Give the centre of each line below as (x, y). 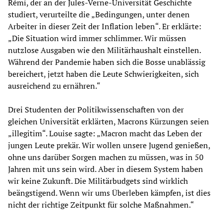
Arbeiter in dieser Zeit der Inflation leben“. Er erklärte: (105, 27)
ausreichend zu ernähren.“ (54, 86)
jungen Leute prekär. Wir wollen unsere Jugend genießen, (109, 145)
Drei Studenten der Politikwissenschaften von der (96, 110)
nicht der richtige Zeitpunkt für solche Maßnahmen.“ (101, 205)
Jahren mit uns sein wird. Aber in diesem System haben (106, 169)
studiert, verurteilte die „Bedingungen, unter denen (99, 15)
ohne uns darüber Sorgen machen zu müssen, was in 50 (106, 157)
